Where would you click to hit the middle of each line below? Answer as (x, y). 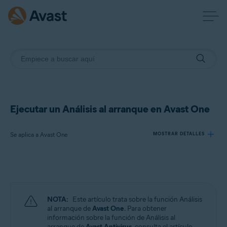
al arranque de (70, 209)
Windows (36, 222)
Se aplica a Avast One (39, 135)
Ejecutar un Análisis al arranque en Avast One (110, 109)
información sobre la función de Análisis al (111, 218)
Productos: (36, 172)
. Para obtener (145, 209)
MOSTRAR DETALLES (179, 134)
